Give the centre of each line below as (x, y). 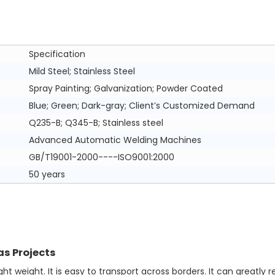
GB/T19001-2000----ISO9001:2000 (102, 157)
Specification (57, 54)
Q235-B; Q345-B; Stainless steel (96, 122)
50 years (47, 174)
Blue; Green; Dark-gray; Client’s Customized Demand (142, 105)
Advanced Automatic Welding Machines (115, 140)
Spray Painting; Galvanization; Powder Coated (126, 88)
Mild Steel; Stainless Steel (82, 71)
